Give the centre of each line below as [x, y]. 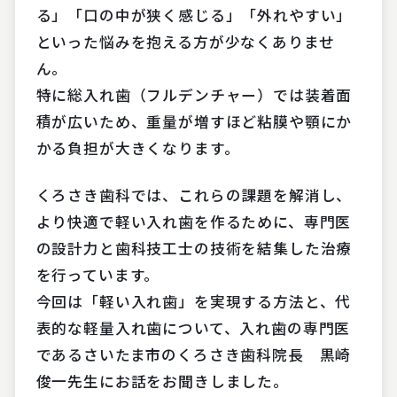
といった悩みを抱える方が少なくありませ [185, 41]
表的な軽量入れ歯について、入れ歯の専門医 [193, 328]
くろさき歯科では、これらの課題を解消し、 [194, 195]
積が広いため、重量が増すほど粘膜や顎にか [194, 121]
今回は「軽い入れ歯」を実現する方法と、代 [194, 302]
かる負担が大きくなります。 [138, 148]
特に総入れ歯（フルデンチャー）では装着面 [194, 94]
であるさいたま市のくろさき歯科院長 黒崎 [194, 355]
